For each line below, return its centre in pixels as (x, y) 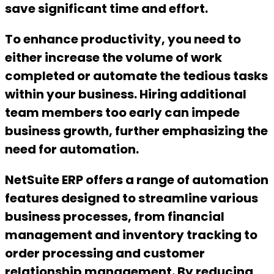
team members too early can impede (122, 113)
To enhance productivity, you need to (123, 39)
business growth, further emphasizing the (136, 131)
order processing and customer (105, 254)
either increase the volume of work (113, 58)
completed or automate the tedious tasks (136, 76)
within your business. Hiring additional (126, 94)
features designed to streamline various (131, 198)
